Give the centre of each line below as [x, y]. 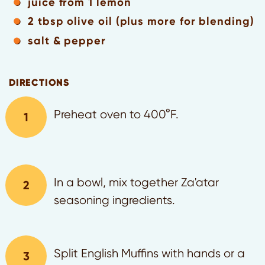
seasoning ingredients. [114, 200]
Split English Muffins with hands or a [149, 253]
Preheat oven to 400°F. [116, 114]
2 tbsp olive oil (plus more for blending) [141, 22]
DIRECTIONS [39, 82]
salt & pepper [67, 41]
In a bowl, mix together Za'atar [136, 182]
